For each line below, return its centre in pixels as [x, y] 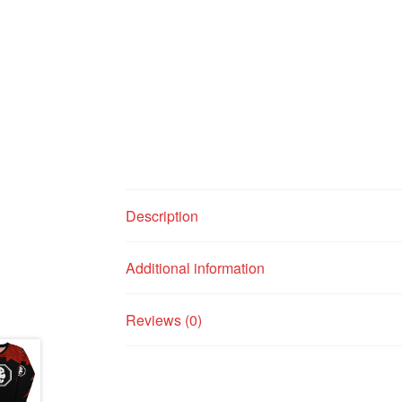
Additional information [196, 268]
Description [162, 216]
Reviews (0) [164, 320]
